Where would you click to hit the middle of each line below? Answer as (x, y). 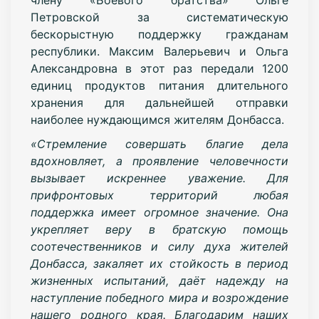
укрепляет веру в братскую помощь (159, 229)
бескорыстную (84, 34)
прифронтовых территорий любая (159, 195)
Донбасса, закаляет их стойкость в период (159, 263)
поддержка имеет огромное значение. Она (159, 212)
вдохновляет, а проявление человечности (159, 161)
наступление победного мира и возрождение (159, 297)
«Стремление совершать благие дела (159, 143)
